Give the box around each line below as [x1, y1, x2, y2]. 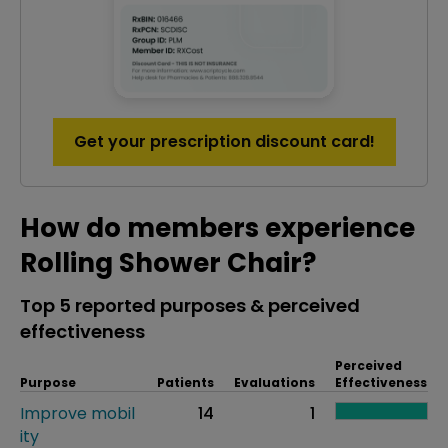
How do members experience [20, 210, 415, 246]
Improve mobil [20, 402, 135, 425]
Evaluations [234, 374, 315, 391]
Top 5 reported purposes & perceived [20, 293, 360, 318]
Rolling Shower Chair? [20, 245, 316, 281]
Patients [157, 374, 214, 391]
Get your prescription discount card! [73, 130, 375, 153]
